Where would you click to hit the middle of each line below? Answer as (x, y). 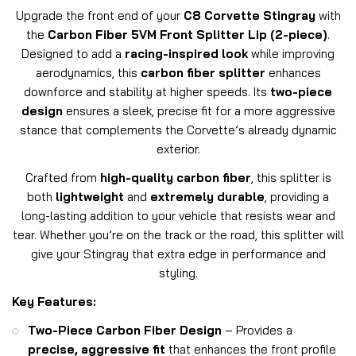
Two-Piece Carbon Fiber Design (125, 331)
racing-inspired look (186, 54)
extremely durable (207, 197)
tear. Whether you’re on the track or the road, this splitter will (178, 235)
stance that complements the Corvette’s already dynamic (178, 130)
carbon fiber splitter (203, 73)
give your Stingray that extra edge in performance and (178, 254)
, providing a (297, 197)
